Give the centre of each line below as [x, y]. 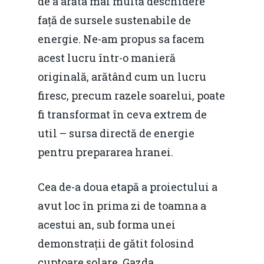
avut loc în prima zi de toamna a [122, 205]
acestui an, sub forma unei [107, 224]
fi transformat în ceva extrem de [122, 114]
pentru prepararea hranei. [105, 152]
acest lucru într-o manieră [107, 57]
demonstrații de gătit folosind [116, 243]
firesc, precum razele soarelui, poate [131, 95]
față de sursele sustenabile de [114, 20]
